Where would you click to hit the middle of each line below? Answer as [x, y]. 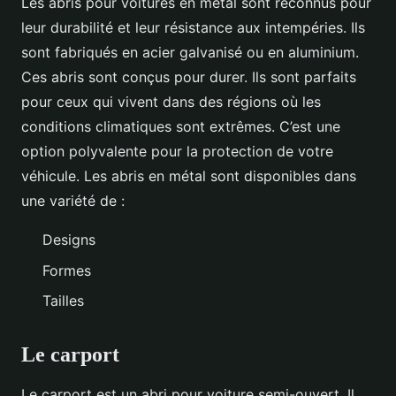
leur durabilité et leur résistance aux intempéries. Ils [193, 28]
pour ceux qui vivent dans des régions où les [171, 102]
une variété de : [73, 201]
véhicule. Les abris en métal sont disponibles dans [189, 176]
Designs [69, 240]
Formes [67, 270]
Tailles [63, 301]
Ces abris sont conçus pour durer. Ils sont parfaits [189, 77]
